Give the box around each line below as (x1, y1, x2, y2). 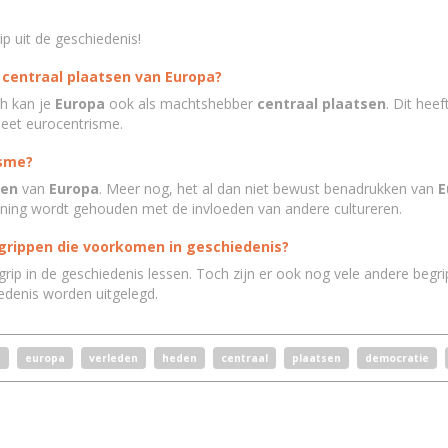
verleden (88, 351, 138, 365)
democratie (364, 351, 429, 365)
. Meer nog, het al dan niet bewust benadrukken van (98, 179, 438, 198)
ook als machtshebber (104, 94, 257, 113)
